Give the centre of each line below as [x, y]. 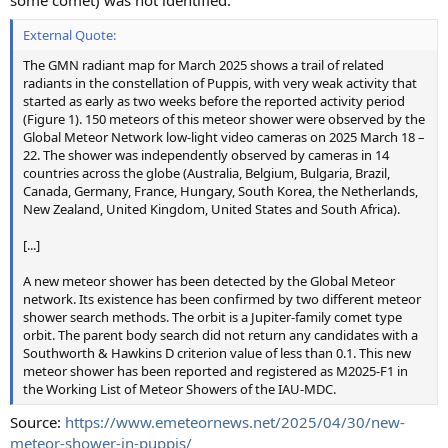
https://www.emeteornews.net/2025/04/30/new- [235, 422]
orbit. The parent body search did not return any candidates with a [220, 334]
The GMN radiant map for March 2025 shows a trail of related [203, 64]
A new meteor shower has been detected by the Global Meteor [209, 280]
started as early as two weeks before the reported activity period [214, 100]
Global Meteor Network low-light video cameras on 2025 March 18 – [224, 136]
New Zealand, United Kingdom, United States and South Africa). [211, 208]
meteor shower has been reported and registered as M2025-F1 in [215, 370]
